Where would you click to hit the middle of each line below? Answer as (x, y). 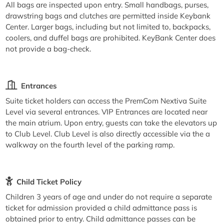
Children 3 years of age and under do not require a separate (109, 196)
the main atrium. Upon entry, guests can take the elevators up (111, 122)
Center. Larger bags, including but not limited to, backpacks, (108, 26)
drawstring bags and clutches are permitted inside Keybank (108, 15)
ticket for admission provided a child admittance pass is (101, 207)
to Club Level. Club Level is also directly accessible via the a (108, 133)
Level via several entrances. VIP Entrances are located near (107, 111)
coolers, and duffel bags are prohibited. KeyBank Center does (111, 37)
